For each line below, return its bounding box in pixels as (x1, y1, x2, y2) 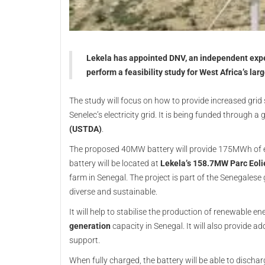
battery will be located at (69, 159, 159, 168)
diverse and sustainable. (69, 187, 157, 196)
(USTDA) (69, 124, 102, 134)
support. (69, 235, 100, 245)
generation (69, 221, 111, 231)
